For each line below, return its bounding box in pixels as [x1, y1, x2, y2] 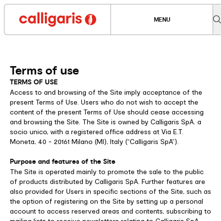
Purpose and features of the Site [10, 157, 115, 166]
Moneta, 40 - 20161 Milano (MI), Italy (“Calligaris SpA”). [10, 138, 179, 146]
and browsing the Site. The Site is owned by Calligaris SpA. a [10, 118, 201, 126]
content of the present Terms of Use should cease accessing [10, 108, 204, 116]
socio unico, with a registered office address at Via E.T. [10, 128, 184, 136]
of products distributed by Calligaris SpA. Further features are [10, 178, 205, 185]
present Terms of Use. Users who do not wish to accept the [10, 98, 198, 106]
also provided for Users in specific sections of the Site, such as [10, 187, 211, 195]
